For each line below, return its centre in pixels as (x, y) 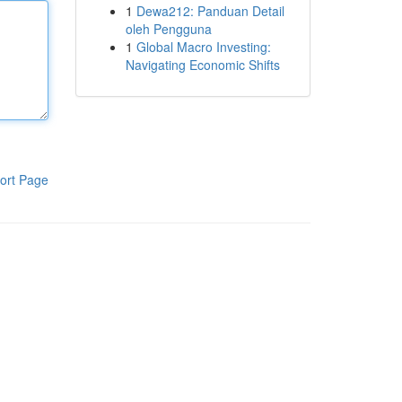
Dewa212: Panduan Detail (210, 11)
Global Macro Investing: (203, 47)
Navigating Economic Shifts (202, 65)
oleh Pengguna (168, 29)
